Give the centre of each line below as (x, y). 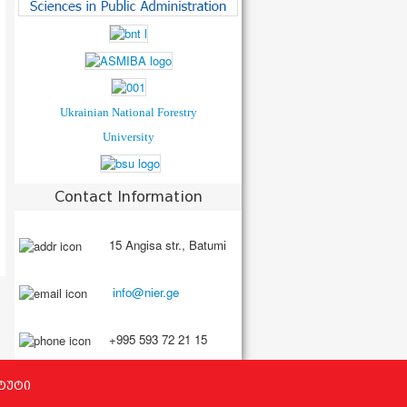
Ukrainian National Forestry (128, 113)
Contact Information (128, 196)
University (128, 137)
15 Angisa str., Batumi (166, 244)
